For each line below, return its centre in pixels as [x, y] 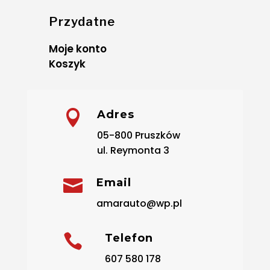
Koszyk [67, 64]
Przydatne [82, 22]
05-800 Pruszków [138, 136]
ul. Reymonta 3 [133, 151]
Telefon [129, 238]
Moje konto [77, 49]
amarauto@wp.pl [139, 204]
